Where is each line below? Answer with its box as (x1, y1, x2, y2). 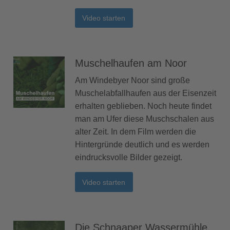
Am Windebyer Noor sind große (75, 76, 190, 85)
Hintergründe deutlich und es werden (75, 140, 209, 149)
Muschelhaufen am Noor (75, 57, 187, 69)
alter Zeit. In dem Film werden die (75, 127, 196, 137)
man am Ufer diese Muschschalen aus (75, 114, 214, 124)
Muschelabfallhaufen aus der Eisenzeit (75, 89, 216, 98)
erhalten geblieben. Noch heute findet (75, 102, 212, 111)
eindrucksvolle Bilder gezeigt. (75, 153, 182, 162)
